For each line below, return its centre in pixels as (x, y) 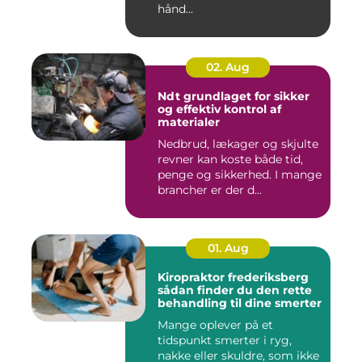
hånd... (175, 9)
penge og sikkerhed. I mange (240, 175)
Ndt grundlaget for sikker (170, 97)
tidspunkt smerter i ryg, (225, 341)
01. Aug (228, 248)
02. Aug (228, 67)
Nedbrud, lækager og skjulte (238, 144)
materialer (189, 122)
